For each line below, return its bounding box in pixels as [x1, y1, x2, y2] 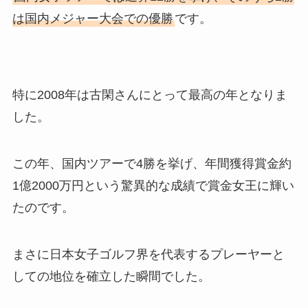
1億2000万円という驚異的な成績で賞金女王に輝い [12, 179, 294, 193]
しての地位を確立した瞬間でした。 [12, 269, 210, 283]
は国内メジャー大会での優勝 [12, 11, 173, 25]
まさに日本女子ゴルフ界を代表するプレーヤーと [12, 247, 285, 261]
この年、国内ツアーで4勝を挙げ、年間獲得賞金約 [12, 157, 291, 171]
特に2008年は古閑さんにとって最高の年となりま [12, 88, 287, 102]
